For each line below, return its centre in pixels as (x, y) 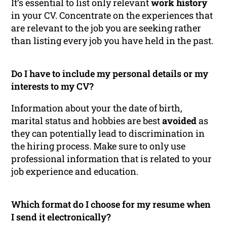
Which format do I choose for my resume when (111, 204)
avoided (180, 121)
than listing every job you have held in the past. (112, 41)
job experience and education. (75, 172)
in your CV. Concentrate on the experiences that (112, 15)
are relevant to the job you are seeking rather (106, 28)
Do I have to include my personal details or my (110, 74)
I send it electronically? (61, 217)
